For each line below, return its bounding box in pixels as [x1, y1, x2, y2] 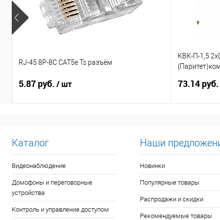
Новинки [139, 162, 165, 169]
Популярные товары [139, 179, 199, 186]
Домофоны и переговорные [12, 179, 92, 186]
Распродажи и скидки [139, 195, 203, 203]
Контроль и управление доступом [12, 206, 109, 213]
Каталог [12, 137, 49, 149]
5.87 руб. [19, 78, 56, 89]
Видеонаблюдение [12, 162, 66, 169]
